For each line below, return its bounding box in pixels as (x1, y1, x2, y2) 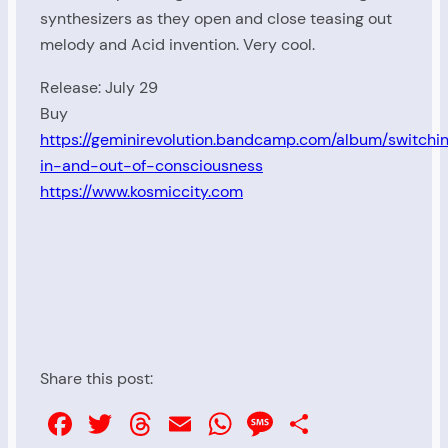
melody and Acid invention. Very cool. (40, 34, 315, 56)
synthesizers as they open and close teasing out (40, 8, 392, 30)
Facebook (76, 402, 219, 445)
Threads (156, 402, 274, 445)
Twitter (116, 402, 220, 445)
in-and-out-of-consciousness (40, 154, 263, 176)
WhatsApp (236, 402, 392, 445)
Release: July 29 (40, 76, 158, 98)
